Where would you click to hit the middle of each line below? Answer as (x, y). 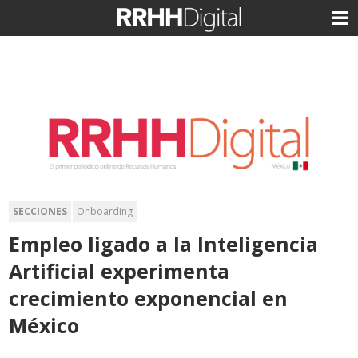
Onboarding (105, 211)
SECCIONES (40, 211)
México (44, 325)
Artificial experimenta (119, 270)
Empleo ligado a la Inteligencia (164, 243)
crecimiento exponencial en (149, 298)
